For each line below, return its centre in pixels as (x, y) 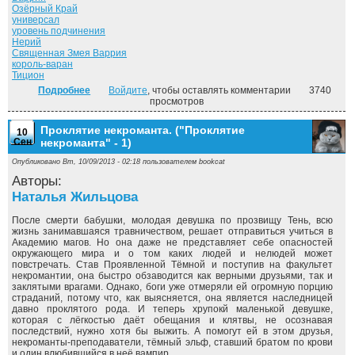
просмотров (177, 101)
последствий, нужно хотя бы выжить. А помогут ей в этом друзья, (172, 331)
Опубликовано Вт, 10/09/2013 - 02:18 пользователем (105, 162)
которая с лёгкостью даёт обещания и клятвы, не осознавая (172, 320)
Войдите (128, 90)
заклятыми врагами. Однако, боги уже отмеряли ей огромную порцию (172, 287)
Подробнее (65, 90)
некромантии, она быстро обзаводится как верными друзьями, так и (172, 276)
